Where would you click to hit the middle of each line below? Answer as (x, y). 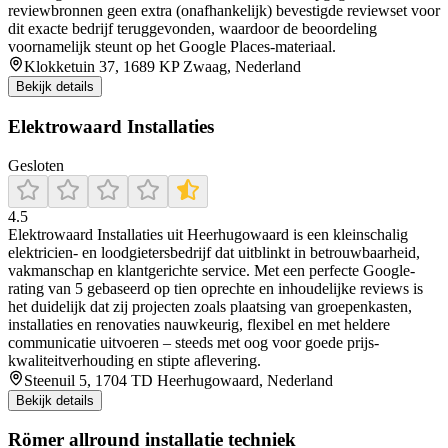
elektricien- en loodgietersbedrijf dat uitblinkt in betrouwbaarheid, (214, 252)
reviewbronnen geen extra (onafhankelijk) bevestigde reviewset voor (224, 11)
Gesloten (36, 165)
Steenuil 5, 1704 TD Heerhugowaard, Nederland (178, 380)
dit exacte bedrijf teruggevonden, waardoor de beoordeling (192, 29)
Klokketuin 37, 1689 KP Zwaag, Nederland (162, 67)
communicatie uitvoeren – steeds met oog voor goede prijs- (193, 342)
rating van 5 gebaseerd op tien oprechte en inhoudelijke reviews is (215, 288)
